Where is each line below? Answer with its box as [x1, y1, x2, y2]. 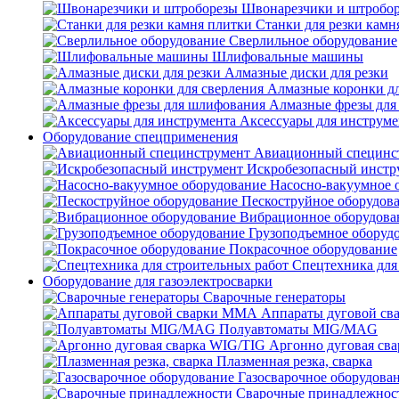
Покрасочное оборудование [229, 241, 397, 256]
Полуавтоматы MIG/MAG [219, 322, 378, 337]
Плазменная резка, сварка [216, 354, 372, 369]
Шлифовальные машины [212, 49, 363, 64]
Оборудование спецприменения [43, 129, 238, 144]
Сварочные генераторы [203, 289, 346, 305]
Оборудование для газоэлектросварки [43, 273, 273, 289]
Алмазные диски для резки [224, 65, 388, 80]
